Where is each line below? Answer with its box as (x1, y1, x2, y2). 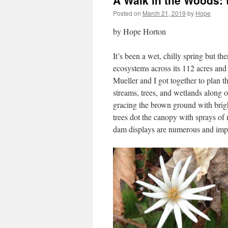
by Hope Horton (113, 26, 166, 37)
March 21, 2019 (142, 9, 186, 17)
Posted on (113, 9, 141, 17)
